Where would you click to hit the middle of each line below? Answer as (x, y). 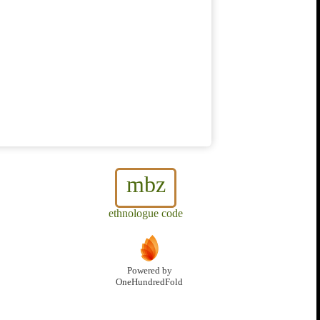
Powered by (149, 271)
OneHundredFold (149, 282)
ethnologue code (146, 214)
